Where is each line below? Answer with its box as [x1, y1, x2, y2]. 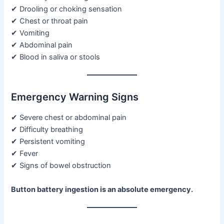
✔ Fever [11, 149, 38, 158]
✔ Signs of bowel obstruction [11, 161, 111, 170]
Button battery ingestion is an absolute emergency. [11, 184, 193, 194]
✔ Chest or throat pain [11, 16, 88, 25]
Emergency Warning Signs [11, 91, 139, 103]
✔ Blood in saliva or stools [11, 52, 100, 61]
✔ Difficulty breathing [11, 125, 83, 134]
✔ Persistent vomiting [11, 137, 85, 146]
